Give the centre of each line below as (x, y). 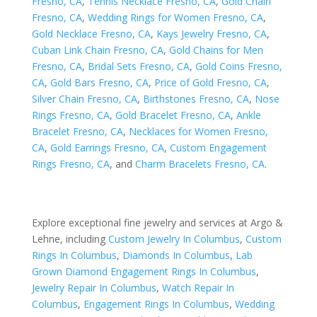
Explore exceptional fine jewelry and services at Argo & (157, 223)
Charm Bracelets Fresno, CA (200, 164)
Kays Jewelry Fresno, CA (211, 34)
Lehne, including (70, 239)
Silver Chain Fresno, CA (84, 99)
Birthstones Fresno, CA (196, 99)
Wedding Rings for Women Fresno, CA (175, 17)
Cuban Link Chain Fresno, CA (97, 50)
